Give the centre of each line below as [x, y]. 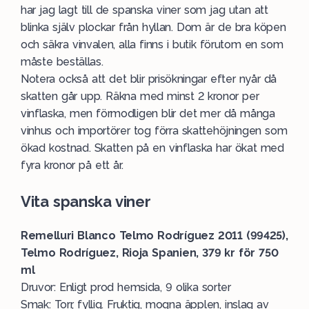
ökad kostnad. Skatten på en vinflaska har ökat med [152, 148]
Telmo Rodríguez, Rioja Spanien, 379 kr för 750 [150, 253]
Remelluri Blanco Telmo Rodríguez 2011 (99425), [154, 236]
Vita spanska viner [86, 201]
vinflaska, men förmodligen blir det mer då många [148, 113]
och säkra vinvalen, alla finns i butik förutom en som [152, 44]
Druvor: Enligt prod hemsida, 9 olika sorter [126, 287]
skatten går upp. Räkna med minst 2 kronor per [140, 96]
